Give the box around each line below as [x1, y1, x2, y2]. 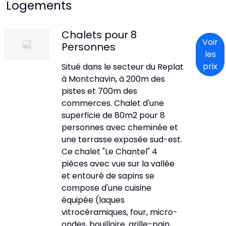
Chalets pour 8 [62, 28, 137, 42]
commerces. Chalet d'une [62, 97, 164, 109]
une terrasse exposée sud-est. [62, 134, 182, 145]
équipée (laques [62, 194, 125, 206]
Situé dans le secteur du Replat [62, 61, 184, 73]
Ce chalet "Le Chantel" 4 [62, 146, 157, 157]
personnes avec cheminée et [62, 122, 178, 133]
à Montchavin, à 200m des [62, 73, 165, 85]
